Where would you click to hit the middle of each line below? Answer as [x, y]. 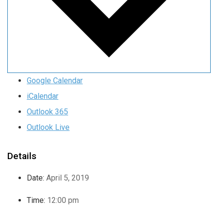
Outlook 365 [47, 112]
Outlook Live [48, 127]
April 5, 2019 [68, 178]
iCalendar [43, 96]
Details [22, 156]
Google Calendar [55, 81]
